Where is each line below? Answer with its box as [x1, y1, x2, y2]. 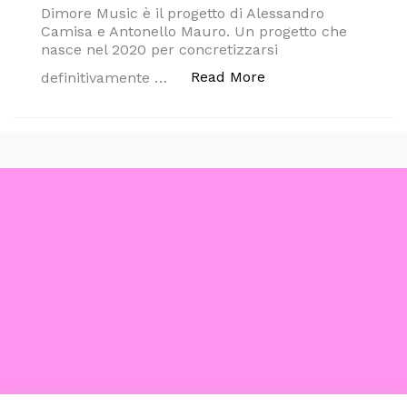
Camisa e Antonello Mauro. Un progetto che [41, 23, 347, 40]
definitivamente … [41, 69, 172, 86]
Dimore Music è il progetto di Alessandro [41, 5, 324, 22]
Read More [191, 68, 265, 85]
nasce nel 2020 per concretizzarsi [41, 41, 278, 58]
